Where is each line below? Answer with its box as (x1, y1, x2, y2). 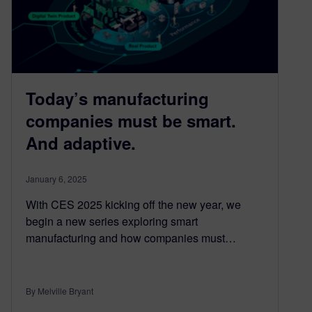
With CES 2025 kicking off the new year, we (26, 196, 241, 212)
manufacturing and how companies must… (26, 229, 236, 246)
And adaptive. (26, 130, 141, 155)
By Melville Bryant (26, 284, 93, 297)
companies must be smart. (26, 108, 236, 132)
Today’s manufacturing (26, 86, 209, 110)
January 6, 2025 (26, 172, 87, 185)
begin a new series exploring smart (26, 212, 198, 229)
